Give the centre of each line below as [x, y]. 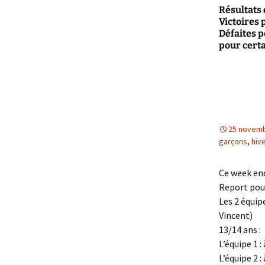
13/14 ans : [240, 230]
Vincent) [236, 215]
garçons [233, 141]
